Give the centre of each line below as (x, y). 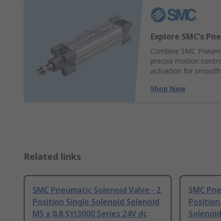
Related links (53, 157)
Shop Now (168, 89)
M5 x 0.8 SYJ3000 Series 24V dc (90, 214)
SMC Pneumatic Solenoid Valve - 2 (97, 190)
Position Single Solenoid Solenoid (96, 202)
